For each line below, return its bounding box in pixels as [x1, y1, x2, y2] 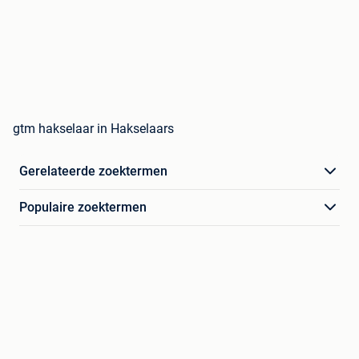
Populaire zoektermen [19, 200, 147, 216]
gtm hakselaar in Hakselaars [13, 121, 174, 137]
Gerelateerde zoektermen [19, 163, 167, 179]
